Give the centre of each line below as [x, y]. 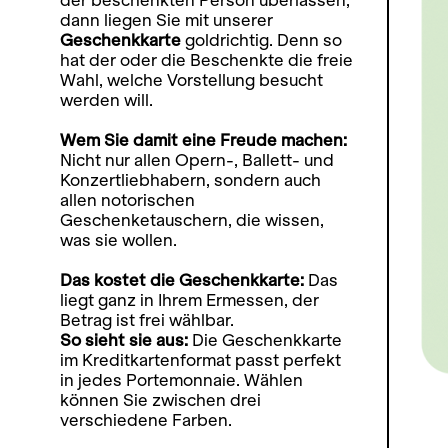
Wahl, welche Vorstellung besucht [191, 80]
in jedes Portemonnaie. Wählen [181, 380]
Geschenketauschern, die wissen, [192, 220]
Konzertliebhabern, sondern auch [190, 180]
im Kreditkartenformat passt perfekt [200, 360]
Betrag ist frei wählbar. [147, 320]
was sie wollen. [118, 240]
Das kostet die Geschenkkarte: [184, 280]
